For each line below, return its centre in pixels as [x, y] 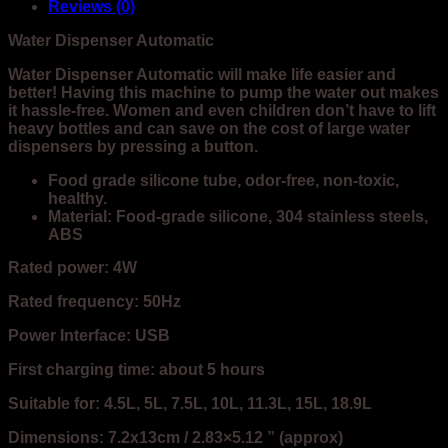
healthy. [77, 198]
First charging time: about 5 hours [136, 369]
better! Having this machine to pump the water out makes [223, 92]
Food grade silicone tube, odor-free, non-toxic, [223, 180]
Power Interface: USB [89, 336]
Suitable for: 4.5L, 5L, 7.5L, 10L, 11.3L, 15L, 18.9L [190, 403]
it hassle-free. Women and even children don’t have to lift [222, 110]
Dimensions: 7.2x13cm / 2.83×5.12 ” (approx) [175, 437]
